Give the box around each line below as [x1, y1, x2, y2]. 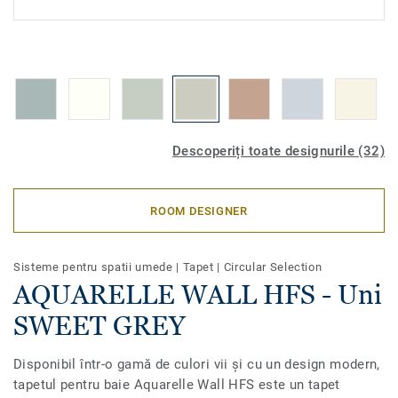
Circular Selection [223, 260, 322, 274]
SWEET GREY [13, 310, 185, 341]
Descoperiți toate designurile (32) [172, 143, 385, 159]
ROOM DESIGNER [150, 203, 248, 218]
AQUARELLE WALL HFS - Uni [13, 279, 382, 310]
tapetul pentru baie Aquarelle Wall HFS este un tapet [13, 377, 340, 393]
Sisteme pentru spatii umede [13, 260, 177, 274]
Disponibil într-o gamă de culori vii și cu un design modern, [13, 356, 380, 372]
